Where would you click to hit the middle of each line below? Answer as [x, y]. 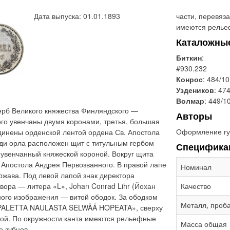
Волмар [190, 101]
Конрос [189, 79]
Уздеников [195, 90]
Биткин [189, 57]
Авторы [194, 116]
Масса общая [204, 224]
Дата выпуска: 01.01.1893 [77, 16]
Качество [196, 186]
